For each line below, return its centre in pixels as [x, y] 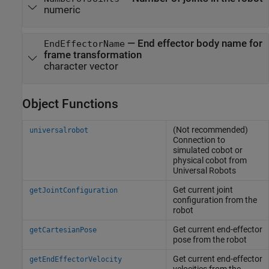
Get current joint [203, 189]
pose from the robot [210, 239]
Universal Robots [204, 170]
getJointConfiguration [73, 190]
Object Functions [70, 104]
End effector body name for [200, 44]
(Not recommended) [210, 129]
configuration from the [215, 200]
